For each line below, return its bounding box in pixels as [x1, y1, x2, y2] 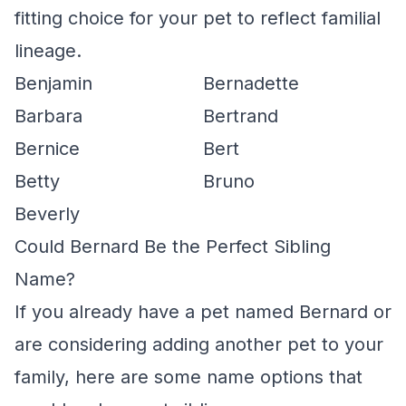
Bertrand [203, 105, 278, 127]
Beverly [14, 203, 80, 225]
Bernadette [203, 72, 299, 94]
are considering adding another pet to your [14, 333, 383, 355]
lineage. [14, 40, 82, 62]
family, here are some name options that [14, 366, 362, 388]
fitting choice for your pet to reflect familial [14, 7, 381, 29]
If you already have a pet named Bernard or [14, 301, 391, 323]
